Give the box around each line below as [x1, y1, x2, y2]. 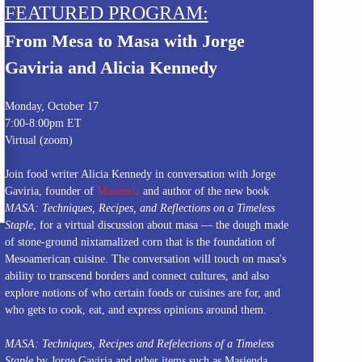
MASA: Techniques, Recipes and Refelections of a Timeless [4, 338, 274, 350]
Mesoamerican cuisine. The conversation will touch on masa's [4, 253, 286, 265]
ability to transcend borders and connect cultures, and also [4, 270, 269, 282]
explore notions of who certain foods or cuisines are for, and [4, 287, 280, 299]
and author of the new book [139, 185, 269, 197]
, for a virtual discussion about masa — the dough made [32, 219, 288, 231]
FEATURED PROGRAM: [4, 2, 208, 23]
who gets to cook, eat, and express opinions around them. [4, 304, 267, 316]
